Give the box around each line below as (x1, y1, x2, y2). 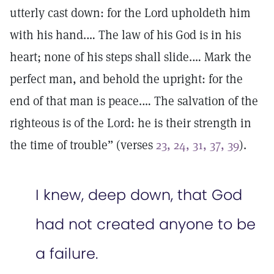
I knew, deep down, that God (35, 185, 242, 205)
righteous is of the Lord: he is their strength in (10, 115, 251, 131)
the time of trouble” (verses (10, 137, 156, 153)
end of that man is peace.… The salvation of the (10, 93, 258, 109)
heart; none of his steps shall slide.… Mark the (10, 49, 251, 65)
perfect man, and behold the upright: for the (10, 71, 243, 87)
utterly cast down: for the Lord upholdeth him (10, 5, 251, 21)
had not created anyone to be (35, 214, 256, 234)
